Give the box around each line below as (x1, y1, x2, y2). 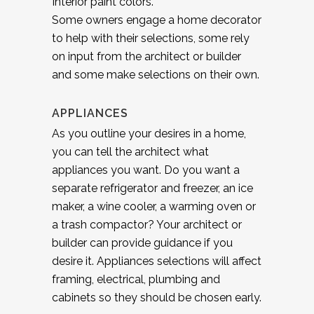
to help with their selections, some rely (52, 31, 250, 45)
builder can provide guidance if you (52, 235, 233, 250)
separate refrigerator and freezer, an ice (52, 181, 253, 195)
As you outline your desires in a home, (52, 126, 246, 140)
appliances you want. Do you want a (52, 163, 240, 177)
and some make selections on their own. (52, 67, 259, 81)
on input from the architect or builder (52, 49, 241, 63)
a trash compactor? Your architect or (52, 217, 242, 231)
